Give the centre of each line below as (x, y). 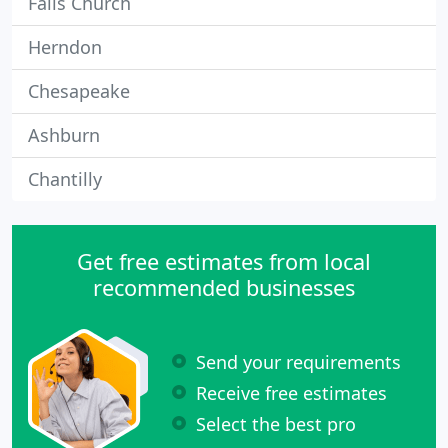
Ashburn (64, 135)
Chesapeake (79, 91)
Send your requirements (298, 361)
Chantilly (65, 179)
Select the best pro (276, 423)
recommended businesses (224, 287)
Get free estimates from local (224, 261)
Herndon (65, 47)
